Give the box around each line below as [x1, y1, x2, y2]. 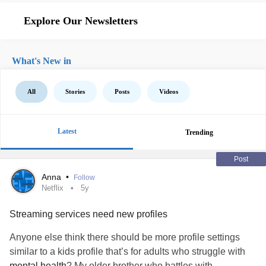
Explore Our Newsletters [24, 15, 138, 27]
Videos [159, 88, 178, 95]
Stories [65, 88, 85, 95]
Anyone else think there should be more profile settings [9, 232, 240, 242]
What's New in [12, 56, 71, 66]
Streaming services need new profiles [9, 209, 167, 219]
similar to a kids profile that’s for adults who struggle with [9, 246, 245, 256]
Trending [185, 128, 213, 137]
